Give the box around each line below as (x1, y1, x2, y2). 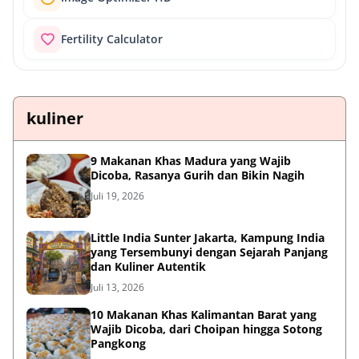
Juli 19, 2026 (91, 189, 144, 204)
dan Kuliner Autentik (91, 259, 206, 275)
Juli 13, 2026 (91, 280, 144, 295)
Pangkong (91, 336, 146, 352)
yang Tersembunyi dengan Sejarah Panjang (91, 244, 328, 260)
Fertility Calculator (61, 32, 163, 47)
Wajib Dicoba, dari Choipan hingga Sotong (91, 321, 322, 337)
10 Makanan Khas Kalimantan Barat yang (91, 307, 317, 323)
